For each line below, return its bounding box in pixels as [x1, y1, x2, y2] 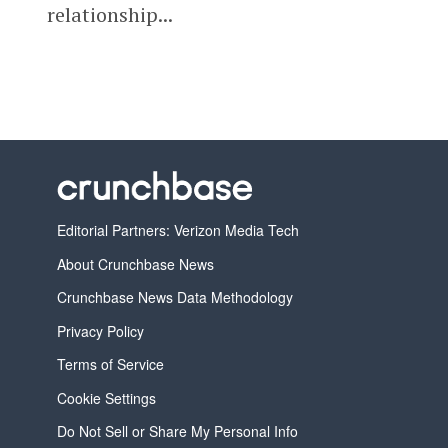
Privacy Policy [56, 320, 144, 341]
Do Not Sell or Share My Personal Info [56, 420, 298, 441]
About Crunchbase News [56, 253, 214, 274]
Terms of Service [56, 354, 164, 375]
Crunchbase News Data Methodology [56, 287, 293, 308]
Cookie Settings [56, 387, 156, 408]
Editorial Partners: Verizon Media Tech [56, 220, 299, 241]
